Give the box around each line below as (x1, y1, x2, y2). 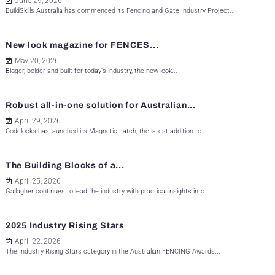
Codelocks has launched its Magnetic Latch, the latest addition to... (6, 127, 207, 136)
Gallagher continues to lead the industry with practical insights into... (6, 187, 210, 196)
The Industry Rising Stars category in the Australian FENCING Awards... (6, 247, 220, 256)
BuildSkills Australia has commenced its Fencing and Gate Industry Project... (6, 7, 235, 15)
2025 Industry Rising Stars (6, 221, 125, 231)
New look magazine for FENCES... (6, 41, 159, 50)
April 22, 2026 (15, 237, 61, 246)
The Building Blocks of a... (6, 161, 125, 171)
